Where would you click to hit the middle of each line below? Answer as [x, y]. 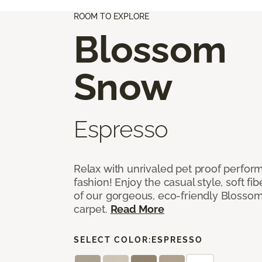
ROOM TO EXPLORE [111, 16]
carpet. [92, 209]
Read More [137, 209]
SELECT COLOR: [113, 239]
